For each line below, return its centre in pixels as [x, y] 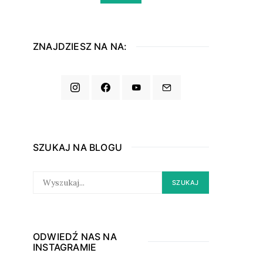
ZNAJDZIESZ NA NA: [80, 47]
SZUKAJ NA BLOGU [77, 147]
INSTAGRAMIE [65, 247]
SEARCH [44, 175]
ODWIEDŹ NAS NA [75, 236]
